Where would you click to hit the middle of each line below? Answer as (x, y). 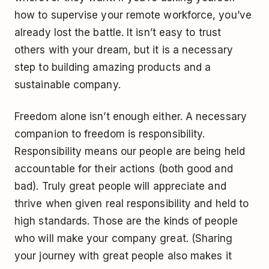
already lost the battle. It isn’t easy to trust (118, 33)
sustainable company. (68, 85)
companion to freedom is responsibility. (110, 134)
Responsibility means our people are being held (130, 152)
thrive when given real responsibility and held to (132, 204)
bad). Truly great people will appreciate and (120, 186)
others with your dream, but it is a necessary (124, 50)
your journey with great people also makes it (123, 256)
